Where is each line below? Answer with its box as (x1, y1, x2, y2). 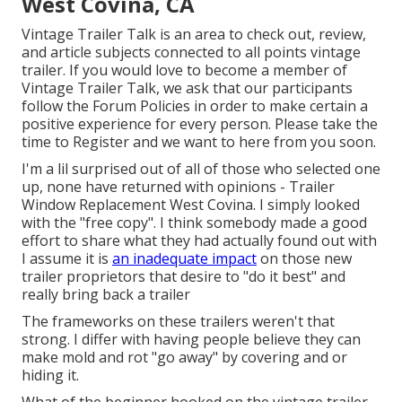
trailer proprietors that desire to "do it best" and (22, 266, 345, 286)
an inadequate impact (112, 248, 257, 268)
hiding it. (22, 364, 79, 385)
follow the (22, 95, 92, 116)
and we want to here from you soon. (129, 131, 376, 152)
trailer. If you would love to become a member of (22, 59, 347, 80)
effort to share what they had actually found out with (22, 230, 377, 250)
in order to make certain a (190, 95, 368, 116)
